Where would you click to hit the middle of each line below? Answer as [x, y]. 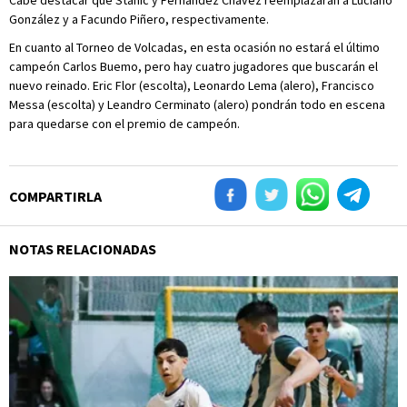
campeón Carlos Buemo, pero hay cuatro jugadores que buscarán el [194, 66]
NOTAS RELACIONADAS [83, 249]
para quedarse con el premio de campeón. [124, 124]
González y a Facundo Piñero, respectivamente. [139, 19]
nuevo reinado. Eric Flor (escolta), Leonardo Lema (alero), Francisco [192, 85]
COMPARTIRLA [55, 196]
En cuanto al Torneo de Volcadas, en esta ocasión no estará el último [194, 47]
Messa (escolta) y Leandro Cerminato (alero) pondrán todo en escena [197, 104]
